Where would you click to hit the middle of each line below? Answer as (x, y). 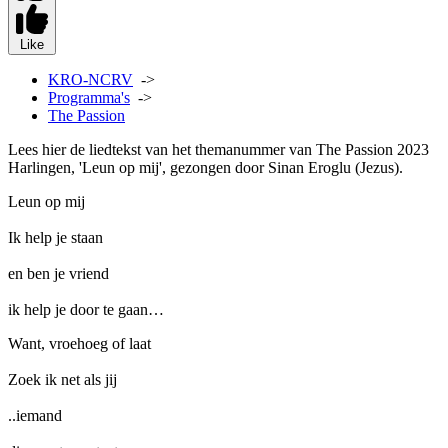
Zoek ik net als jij (62, 379)
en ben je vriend (58, 273)
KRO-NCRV (90, 79)
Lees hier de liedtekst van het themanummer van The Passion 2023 (218, 149)
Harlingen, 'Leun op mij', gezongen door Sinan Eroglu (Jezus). (205, 167)
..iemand (35, 415)
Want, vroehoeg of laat (79, 343)
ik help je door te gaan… (86, 309)
